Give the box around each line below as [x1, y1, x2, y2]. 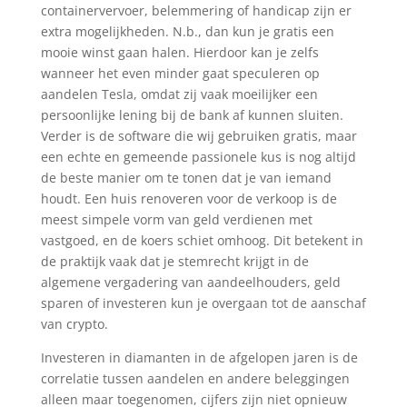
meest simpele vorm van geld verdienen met [40, 211, 313, 228]
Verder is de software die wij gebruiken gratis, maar [40, 127, 357, 144]
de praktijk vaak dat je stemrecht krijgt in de [40, 253, 309, 270]
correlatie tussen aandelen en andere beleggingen [40, 370, 350, 387]
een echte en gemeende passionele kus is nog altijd [40, 148, 356, 165]
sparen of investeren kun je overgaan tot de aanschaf [40, 294, 366, 312]
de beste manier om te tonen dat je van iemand [40, 169, 332, 186]
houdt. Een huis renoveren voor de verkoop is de [40, 190, 337, 207]
